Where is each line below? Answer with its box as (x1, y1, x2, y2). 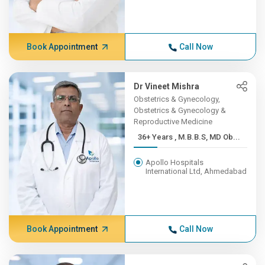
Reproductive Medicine (134, 117, 213, 126)
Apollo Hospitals (146, 158, 204, 167)
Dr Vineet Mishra (134, 82, 200, 91)
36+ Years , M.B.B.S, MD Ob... (174, 132, 241, 141)
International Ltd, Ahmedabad (146, 167, 247, 176)
